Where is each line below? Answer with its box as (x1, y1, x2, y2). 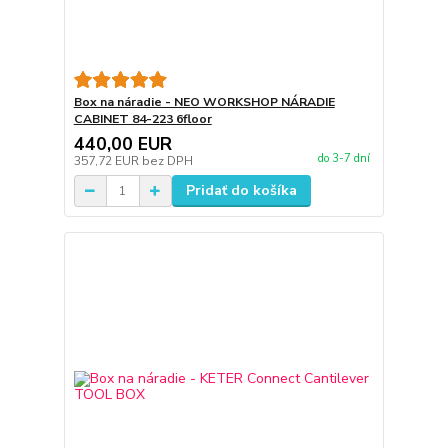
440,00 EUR (73, 132, 172, 157)
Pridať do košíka (185, 181, 297, 201)
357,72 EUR (73, 153, 142, 170)
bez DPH (141, 153, 193, 170)
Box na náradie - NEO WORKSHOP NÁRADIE (73, 94, 335, 111)
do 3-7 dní (317, 151, 370, 167)
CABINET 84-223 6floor (73, 111, 212, 128)
